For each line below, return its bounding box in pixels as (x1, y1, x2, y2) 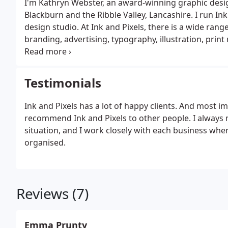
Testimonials (24, 74, 101, 91)
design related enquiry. (24, 58, 113, 69)
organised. (24, 137, 66, 148)
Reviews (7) (16, 184, 89, 203)
